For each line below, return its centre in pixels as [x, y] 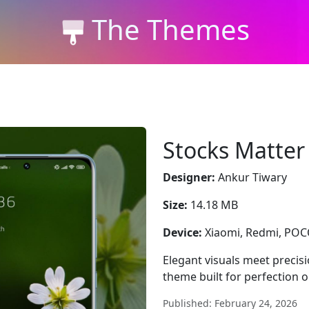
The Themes [170, 29]
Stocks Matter [234, 150]
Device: [182, 232]
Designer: [189, 177]
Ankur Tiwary [251, 177]
